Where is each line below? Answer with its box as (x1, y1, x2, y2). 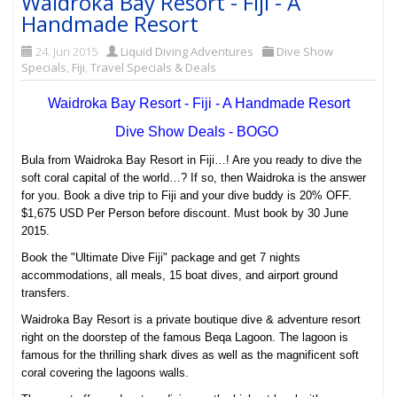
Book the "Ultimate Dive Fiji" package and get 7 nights (21, 251, 301, 265)
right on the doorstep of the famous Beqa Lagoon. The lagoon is (21, 331, 349, 345)
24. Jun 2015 (35, 43, 98, 60)
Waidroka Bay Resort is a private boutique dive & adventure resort (21, 313, 362, 327)
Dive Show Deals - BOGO (115, 124, 282, 140)
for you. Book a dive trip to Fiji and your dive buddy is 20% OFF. (21, 189, 353, 203)
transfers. (21, 286, 74, 300)
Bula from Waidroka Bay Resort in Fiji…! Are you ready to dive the (21, 153, 362, 167)
